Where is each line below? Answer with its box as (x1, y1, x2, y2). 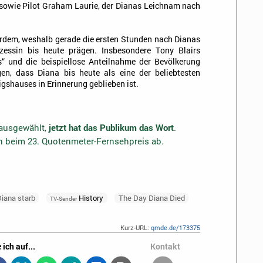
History (77, 193, 104, 203)
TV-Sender (50, 194, 77, 203)
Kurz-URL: (120, 222, 151, 232)
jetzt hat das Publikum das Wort (48, 122, 174, 134)
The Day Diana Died (118, 193, 185, 203)
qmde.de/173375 (151, 222, 201, 232)
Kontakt (150, 240, 181, 252)
